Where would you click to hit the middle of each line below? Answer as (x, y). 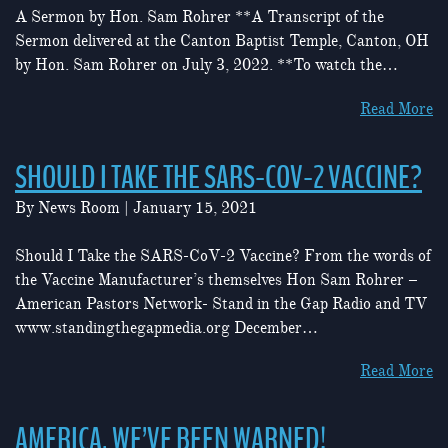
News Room (79, 207)
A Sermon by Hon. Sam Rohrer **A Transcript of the (199, 17)
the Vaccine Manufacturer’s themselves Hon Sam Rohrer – (216, 279)
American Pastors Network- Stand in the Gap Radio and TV (221, 303)
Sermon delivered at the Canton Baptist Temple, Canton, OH (222, 41)
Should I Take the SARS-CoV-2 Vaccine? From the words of (223, 255)
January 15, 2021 (195, 207)
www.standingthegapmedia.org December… (166, 327)
